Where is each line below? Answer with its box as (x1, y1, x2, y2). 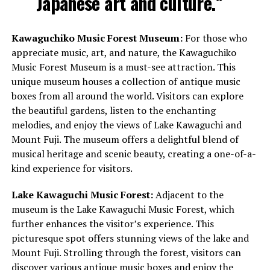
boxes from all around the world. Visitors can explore (11, 89, 243, 103)
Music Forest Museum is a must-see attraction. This (11, 60, 236, 74)
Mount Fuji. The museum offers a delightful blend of (11, 133, 239, 146)
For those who (182, 31, 247, 45)
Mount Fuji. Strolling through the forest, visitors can (11, 246, 241, 260)
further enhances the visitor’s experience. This (11, 217, 214, 231)
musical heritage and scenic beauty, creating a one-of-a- (11, 147, 256, 161)
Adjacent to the (152, 188, 224, 202)
